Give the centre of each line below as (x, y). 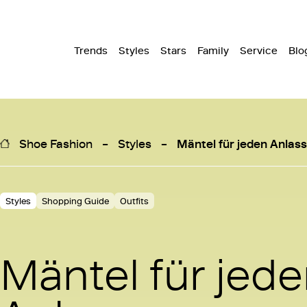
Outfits (134, 201)
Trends (91, 50)
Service (259, 50)
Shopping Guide (75, 201)
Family (213, 50)
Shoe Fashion (56, 143)
